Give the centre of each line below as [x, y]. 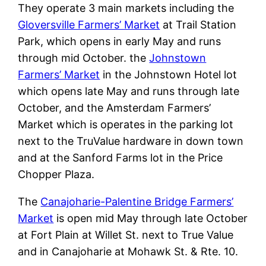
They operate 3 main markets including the [126, 8]
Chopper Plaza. [56, 174]
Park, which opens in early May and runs [120, 41]
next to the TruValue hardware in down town [131, 141]
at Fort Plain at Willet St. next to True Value [126, 235]
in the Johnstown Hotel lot [169, 74]
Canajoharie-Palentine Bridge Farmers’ [137, 201]
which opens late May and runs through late [129, 91]
